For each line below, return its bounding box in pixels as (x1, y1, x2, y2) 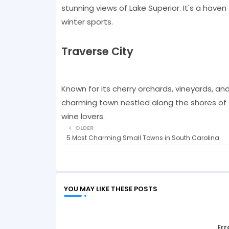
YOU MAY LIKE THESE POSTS (63, 184, 157, 194)
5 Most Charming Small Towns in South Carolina (66, 133, 219, 142)
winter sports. (61, 16, 113, 27)
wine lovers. (61, 110, 105, 122)
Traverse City (61, 43, 133, 59)
